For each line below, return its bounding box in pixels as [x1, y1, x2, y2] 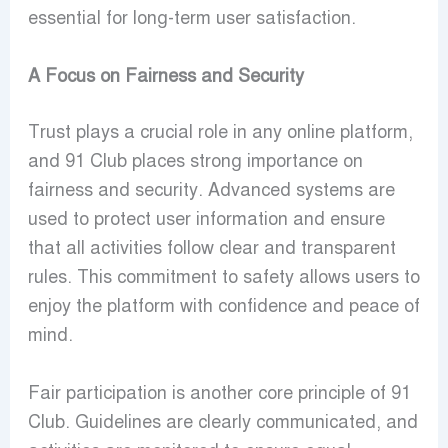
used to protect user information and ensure [27, 207, 385, 230]
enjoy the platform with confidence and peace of [27, 294, 420, 317]
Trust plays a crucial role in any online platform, [27, 120, 413, 143]
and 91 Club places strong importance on [27, 149, 363, 172]
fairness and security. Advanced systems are [27, 178, 395, 201]
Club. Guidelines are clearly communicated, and [27, 410, 418, 433]
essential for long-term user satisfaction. [27, 7, 356, 30]
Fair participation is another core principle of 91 [27, 381, 411, 404]
